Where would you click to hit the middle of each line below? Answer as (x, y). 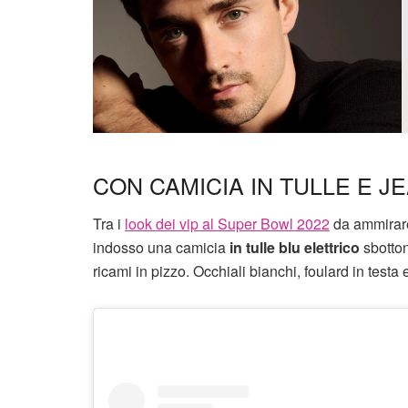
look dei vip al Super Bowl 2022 (227, 224)
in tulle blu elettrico (295, 248)
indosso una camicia (161, 248)
